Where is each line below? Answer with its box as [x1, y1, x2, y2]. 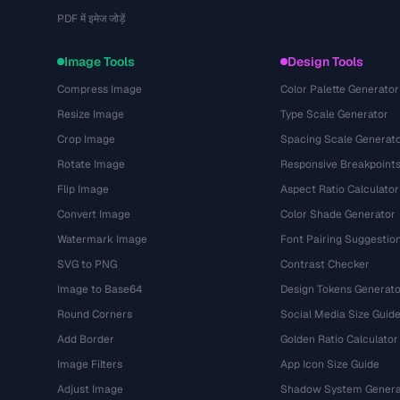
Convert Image [57, 207, 130, 221]
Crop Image [57, 132, 115, 146]
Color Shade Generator [279, 207, 396, 221]
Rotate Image [57, 157, 125, 171]
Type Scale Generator [279, 107, 388, 121]
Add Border [57, 332, 114, 346]
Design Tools [287, 54, 363, 70]
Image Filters [57, 357, 122, 371]
